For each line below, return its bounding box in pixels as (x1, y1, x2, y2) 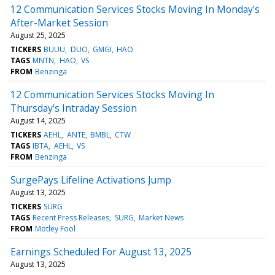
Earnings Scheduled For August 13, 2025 (10, 244, 192, 258)
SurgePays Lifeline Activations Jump (10, 172, 171, 187)
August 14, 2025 (10, 115, 66, 126)
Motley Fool (35, 223, 76, 234)
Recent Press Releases (33, 212, 110, 223)
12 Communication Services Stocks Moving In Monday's (10, 2, 260, 16)
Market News (138, 212, 184, 223)
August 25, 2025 (10, 29, 66, 41)
